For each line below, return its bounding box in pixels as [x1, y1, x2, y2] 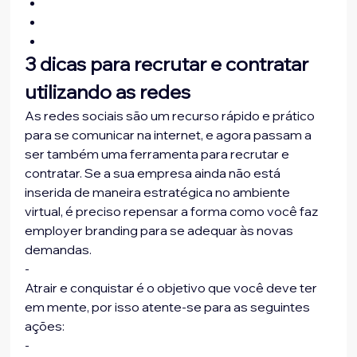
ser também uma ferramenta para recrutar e [25, 146, 292, 163]
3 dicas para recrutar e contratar [25, 52, 313, 76]
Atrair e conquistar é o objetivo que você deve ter [25, 280, 320, 296]
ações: [25, 318, 65, 335]
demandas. [25, 241, 92, 258]
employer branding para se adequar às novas [25, 222, 296, 239]
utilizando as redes [25, 80, 191, 104]
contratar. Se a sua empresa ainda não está [25, 165, 284, 182]
